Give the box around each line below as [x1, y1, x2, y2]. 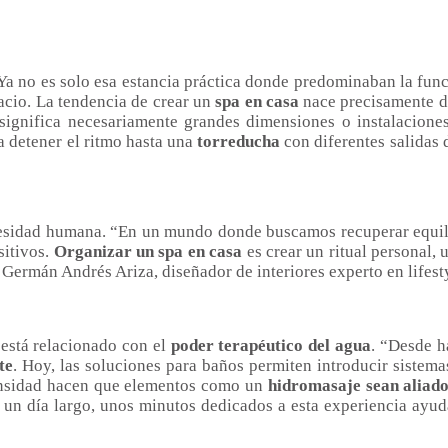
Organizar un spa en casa [53, 242, 243, 262]
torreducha [197, 132, 281, 152]
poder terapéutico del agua [170, 336, 372, 356]
